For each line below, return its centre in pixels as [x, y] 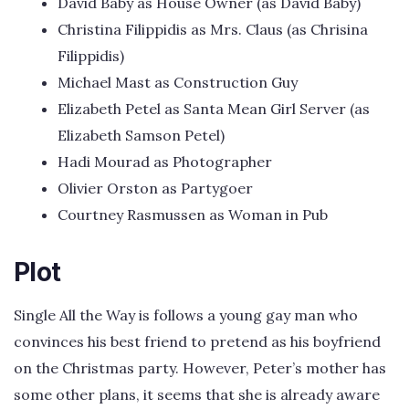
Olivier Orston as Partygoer [155, 189]
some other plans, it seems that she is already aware [197, 395]
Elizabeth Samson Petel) [141, 136]
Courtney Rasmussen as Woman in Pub [193, 215]
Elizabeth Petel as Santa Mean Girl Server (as [214, 109]
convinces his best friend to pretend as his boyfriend [197, 342]
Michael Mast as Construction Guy [178, 83]
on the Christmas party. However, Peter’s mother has [200, 368]
